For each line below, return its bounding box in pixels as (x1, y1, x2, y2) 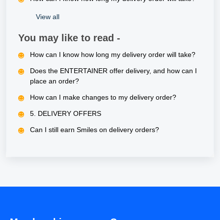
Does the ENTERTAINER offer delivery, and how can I (30, 67, 197, 75)
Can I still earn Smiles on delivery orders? (30, 126, 159, 134)
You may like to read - (18, 32, 120, 43)
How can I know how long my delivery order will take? (30, 51, 195, 58)
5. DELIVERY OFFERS (30, 110, 101, 117)
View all (36, 13, 59, 21)
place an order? (30, 77, 79, 85)
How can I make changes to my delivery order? (30, 93, 176, 101)
